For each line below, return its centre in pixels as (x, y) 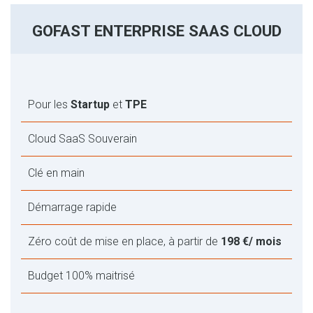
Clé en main (56, 173)
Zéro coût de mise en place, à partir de (124, 241)
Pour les (49, 104)
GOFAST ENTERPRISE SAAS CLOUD (156, 30)
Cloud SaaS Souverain (82, 138)
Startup (92, 104)
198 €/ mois (251, 241)
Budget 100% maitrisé (81, 275)
